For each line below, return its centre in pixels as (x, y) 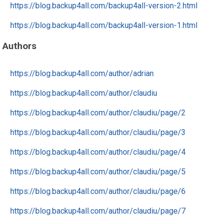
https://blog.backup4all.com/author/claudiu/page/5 (98, 172)
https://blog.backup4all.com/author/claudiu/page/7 (98, 211)
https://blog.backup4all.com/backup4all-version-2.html (104, 6)
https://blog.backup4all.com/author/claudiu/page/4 (98, 152)
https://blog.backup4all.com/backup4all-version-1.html (104, 25)
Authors (19, 46)
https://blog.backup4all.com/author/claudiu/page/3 (98, 132)
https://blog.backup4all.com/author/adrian (82, 73)
